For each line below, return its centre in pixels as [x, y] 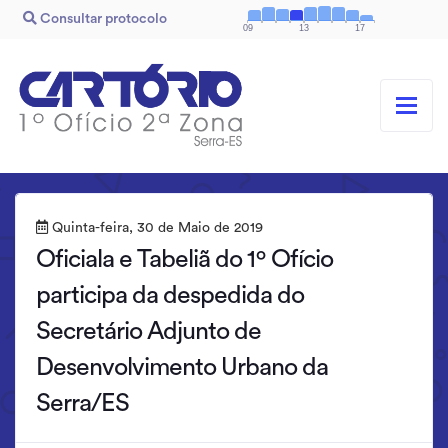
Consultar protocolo [102, 19]
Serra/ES [82, 403]
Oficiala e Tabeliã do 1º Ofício [184, 259]
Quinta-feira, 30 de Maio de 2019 [155, 227]
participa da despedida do [170, 295]
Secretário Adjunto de [148, 331]
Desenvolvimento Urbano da [182, 367]
